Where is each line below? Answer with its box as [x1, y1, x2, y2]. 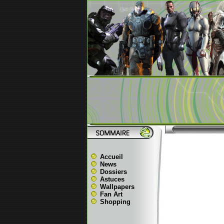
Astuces [99, 175, 124, 183]
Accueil [99, 153, 123, 160]
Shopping [99, 198, 130, 205]
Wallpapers [99, 183, 134, 190]
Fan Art [99, 190, 122, 198]
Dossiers [99, 168, 127, 175]
